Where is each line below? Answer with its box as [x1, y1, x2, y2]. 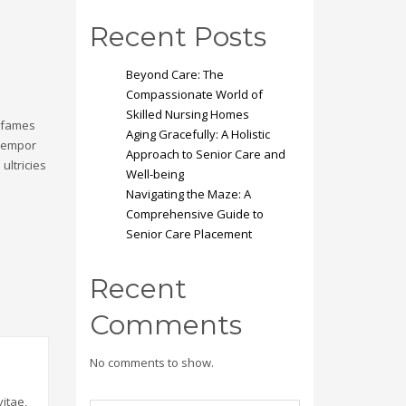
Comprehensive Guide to [125, 206, 264, 222]
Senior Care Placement [125, 226, 252, 242]
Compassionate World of [125, 86, 263, 102]
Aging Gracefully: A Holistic [125, 126, 270, 142]
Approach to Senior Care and [125, 146, 285, 162]
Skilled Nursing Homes [125, 106, 249, 122]
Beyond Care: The [125, 66, 224, 82]
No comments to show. [89, 354, 214, 371]
